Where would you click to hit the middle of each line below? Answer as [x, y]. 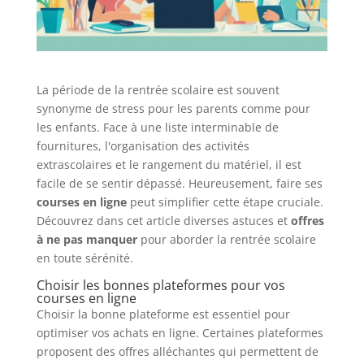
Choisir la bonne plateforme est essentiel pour [163, 314]
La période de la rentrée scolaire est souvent [158, 89]
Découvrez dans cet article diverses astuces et [163, 220]
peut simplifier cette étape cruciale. [225, 201]
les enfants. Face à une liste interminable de [157, 127]
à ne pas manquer [87, 239]
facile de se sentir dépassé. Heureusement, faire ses [179, 183]
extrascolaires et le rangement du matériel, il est [169, 164]
